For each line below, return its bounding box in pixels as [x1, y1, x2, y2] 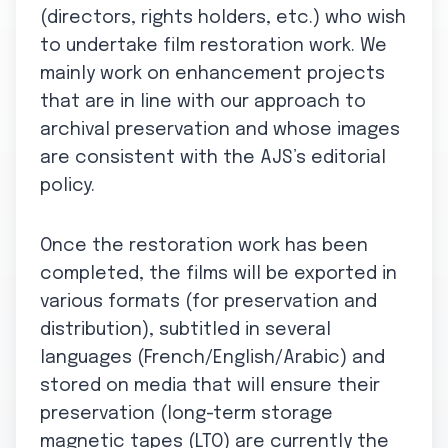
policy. [40, 176, 95, 195]
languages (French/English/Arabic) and [40, 348, 385, 367]
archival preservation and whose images [40, 120, 400, 139]
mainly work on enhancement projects [40, 64, 385, 83]
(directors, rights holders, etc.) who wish [40, 8, 406, 27]
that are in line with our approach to [40, 92, 366, 111]
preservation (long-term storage [40, 404, 333, 423]
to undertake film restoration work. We [40, 36, 387, 55]
